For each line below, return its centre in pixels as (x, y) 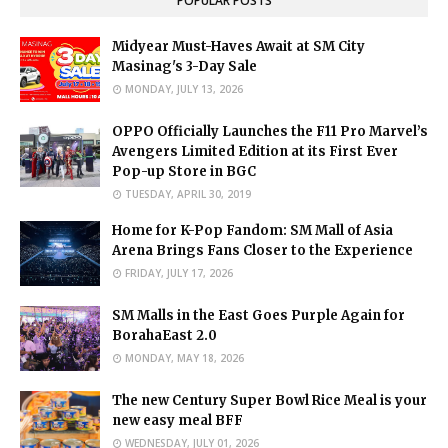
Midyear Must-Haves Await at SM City (238, 46)
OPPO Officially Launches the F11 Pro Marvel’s (270, 131)
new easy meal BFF (177, 420)
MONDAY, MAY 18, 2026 (184, 357)
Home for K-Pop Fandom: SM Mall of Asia (252, 230)
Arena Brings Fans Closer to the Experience (262, 250)
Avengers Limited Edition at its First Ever (255, 151)
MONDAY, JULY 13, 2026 (184, 88)
